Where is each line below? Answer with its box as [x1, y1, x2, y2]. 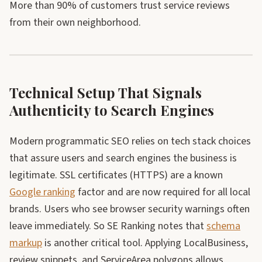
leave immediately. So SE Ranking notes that [9, 219, 206, 233]
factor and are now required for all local [75, 185, 250, 199]
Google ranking [9, 185, 75, 199]
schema [206, 219, 240, 233]
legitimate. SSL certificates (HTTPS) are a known [9, 168, 223, 182]
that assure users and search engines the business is [9, 151, 237, 166]
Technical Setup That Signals [9, 83, 202, 102]
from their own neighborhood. [9, 15, 141, 30]
